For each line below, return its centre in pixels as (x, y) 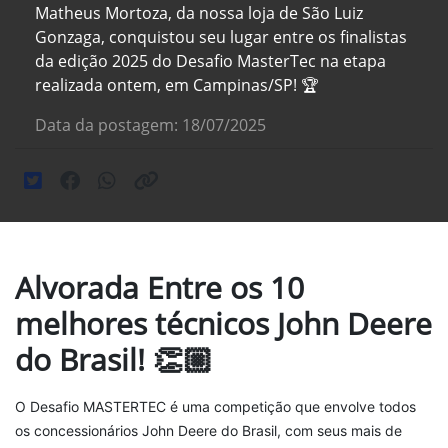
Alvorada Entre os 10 (159, 288)
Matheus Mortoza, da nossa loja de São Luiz (199, 13)
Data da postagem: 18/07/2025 (150, 125)
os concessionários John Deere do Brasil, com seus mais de (208, 431)
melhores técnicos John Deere (223, 324)
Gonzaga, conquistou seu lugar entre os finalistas (221, 37)
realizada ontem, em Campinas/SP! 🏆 (177, 85)
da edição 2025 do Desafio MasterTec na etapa (210, 61)
